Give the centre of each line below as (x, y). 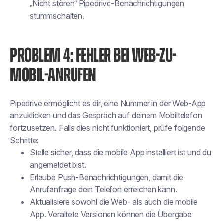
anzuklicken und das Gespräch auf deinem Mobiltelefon (106, 115)
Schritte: (24, 140)
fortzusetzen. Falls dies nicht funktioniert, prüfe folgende (108, 128)
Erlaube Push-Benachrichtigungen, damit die (107, 177)
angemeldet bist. (58, 165)
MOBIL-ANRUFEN (53, 75)
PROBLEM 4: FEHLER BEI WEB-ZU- (93, 56)
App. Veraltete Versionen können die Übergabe (111, 214)
